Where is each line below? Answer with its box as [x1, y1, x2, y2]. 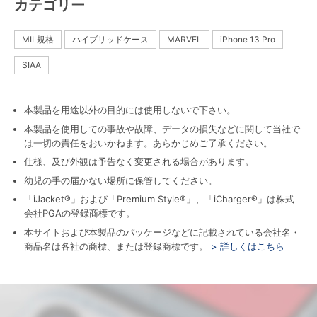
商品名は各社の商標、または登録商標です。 [24, 240, 208, 252]
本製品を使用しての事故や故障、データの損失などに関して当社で [24, 122, 300, 134]
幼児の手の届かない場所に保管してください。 [24, 174, 217, 186]
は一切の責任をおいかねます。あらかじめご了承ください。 [24, 137, 272, 149]
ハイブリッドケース [72, 34, 149, 45]
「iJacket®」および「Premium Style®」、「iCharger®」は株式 [24, 193, 294, 204]
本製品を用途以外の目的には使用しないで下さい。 [24, 104, 236, 115]
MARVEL [167, 34, 202, 45]
